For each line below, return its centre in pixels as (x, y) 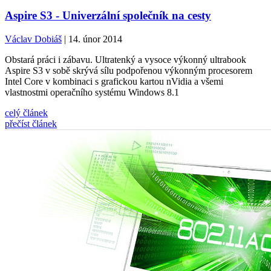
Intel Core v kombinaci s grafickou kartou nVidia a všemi (114, 81)
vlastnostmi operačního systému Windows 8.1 (92, 92)
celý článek (26, 113)
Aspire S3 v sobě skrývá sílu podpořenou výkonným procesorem (129, 70)
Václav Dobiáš (33, 39)
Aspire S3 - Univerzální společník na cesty (108, 15)
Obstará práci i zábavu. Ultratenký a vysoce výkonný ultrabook (126, 59)
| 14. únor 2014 (92, 39)
